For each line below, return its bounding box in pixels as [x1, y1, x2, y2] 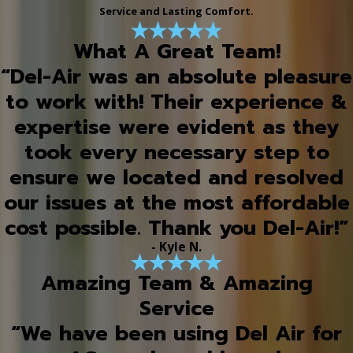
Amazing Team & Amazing [40, 267, 313, 299]
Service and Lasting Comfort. [99, 4, 254, 19]
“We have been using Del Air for [11, 318, 342, 349]
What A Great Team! [72, 35, 281, 67]
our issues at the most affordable [3, 187, 350, 218]
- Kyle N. [151, 237, 202, 255]
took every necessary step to [24, 136, 329, 168]
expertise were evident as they [14, 111, 339, 143]
